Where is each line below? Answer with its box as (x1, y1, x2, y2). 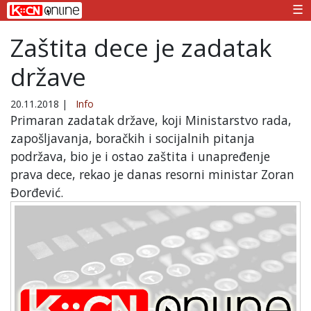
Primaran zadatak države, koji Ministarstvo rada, (10, 111, 292, 128)
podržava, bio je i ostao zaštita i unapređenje (10, 147, 270, 165)
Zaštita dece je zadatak (10, 31, 272, 64)
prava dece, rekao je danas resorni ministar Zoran (10, 165, 294, 183)
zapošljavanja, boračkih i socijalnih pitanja (10, 129, 255, 146)
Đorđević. (10, 183, 63, 201)
